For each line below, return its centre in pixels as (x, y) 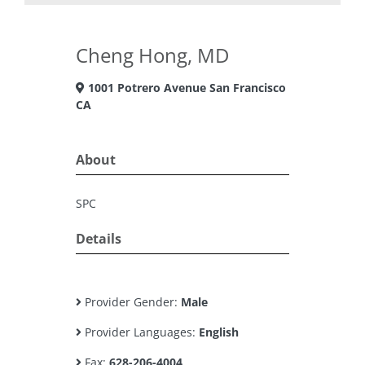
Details (99, 239)
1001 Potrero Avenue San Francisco (185, 88)
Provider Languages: (140, 332)
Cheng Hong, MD (152, 55)
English (219, 332)
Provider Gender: (131, 302)
